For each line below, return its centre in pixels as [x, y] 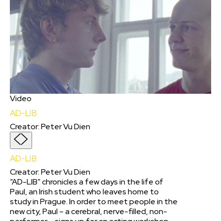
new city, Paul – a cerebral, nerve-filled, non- [89, 212]
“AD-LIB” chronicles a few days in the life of [87, 182]
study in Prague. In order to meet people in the [94, 202]
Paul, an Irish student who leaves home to [84, 192]
